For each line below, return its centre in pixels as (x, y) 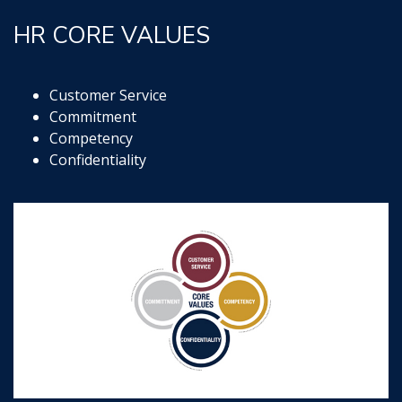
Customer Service (108, 95)
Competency (91, 138)
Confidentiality (98, 160)
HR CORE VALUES (112, 35)
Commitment (93, 117)
